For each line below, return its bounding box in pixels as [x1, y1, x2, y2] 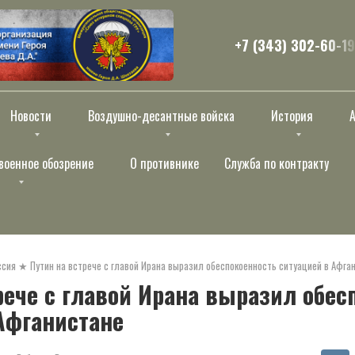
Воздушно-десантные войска [88, 106, 235, 125]
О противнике [130, 154, 199, 173]
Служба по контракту [224, 154, 329, 173]
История [271, 106, 313, 125]
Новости [10, 106, 52, 125]
